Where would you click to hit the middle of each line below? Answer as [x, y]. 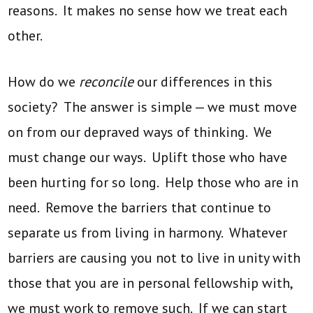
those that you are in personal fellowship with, [150, 283]
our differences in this [205, 81]
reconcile [108, 81]
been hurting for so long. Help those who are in [153, 182]
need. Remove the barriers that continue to [140, 207]
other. [26, 35]
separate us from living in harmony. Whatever [148, 232]
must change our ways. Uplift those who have [148, 157]
